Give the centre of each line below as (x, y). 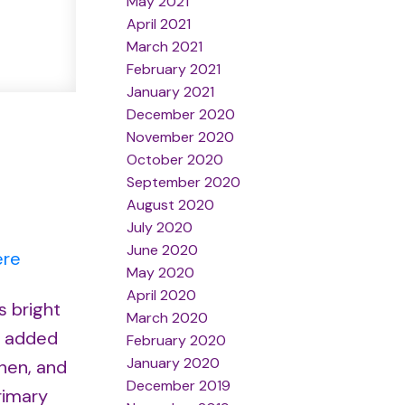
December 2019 (179, 385)
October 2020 (175, 159)
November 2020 (181, 137)
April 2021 (159, 24)
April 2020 (162, 295)
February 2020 (177, 340)
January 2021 (171, 91)
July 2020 (160, 227)
